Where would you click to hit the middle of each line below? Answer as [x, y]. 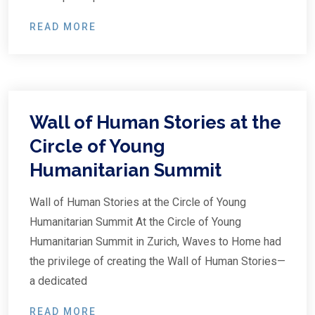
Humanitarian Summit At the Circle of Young [135, 222]
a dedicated [58, 281]
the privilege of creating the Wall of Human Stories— [157, 261]
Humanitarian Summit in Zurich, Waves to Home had [155, 242]
